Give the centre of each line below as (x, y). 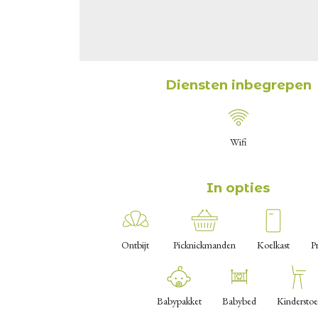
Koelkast (273, 245)
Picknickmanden (204, 245)
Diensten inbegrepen (244, 85)
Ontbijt (136, 245)
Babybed (239, 301)
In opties (242, 188)
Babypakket (179, 301)
